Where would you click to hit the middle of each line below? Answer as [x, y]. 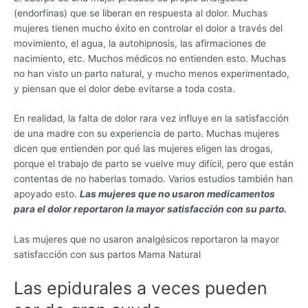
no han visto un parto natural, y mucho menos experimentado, [152, 73]
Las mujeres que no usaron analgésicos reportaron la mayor [146, 240]
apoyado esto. [47, 194]
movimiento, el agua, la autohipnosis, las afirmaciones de [140, 43]
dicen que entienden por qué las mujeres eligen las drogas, [143, 149]
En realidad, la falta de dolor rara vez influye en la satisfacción [151, 119]
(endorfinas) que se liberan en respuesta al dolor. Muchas [141, 13]
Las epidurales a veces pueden [141, 288]
